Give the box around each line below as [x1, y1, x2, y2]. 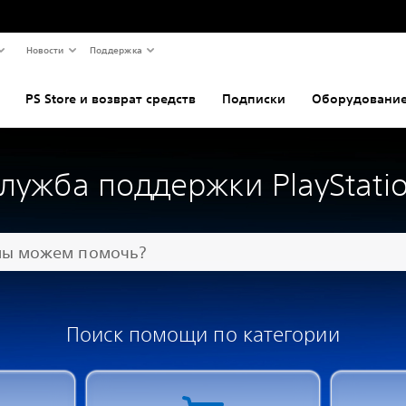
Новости [25, 43, 63, 56]
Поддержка [89, 43, 142, 56]
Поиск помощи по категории [66, 322, 340, 346]
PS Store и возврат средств [25, 91, 196, 107]
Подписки [222, 91, 285, 107]
